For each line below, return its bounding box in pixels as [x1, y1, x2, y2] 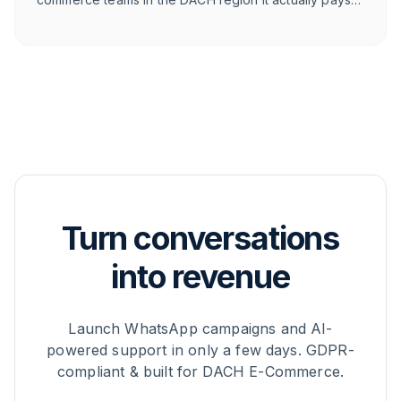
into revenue [111, 257, 290, 297]
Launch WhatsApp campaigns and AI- [68, 320, 333, 338]
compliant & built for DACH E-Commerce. [56, 363, 345, 381]
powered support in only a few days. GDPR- [47, 341, 354, 360]
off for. [37, 11, 77, 27]
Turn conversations [61, 218, 340, 259]
